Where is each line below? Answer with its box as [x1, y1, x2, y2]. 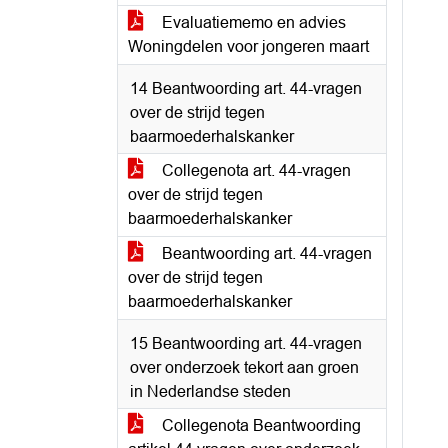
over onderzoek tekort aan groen [130, 359, 359, 376]
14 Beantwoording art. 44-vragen [130, 80, 362, 97]
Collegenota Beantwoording [158, 417, 361, 434]
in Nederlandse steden [130, 383, 291, 400]
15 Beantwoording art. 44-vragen [130, 335, 362, 352]
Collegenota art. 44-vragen [158, 162, 351, 179]
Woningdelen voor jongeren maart [128, 38, 369, 55]
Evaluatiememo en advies [158, 14, 346, 31]
